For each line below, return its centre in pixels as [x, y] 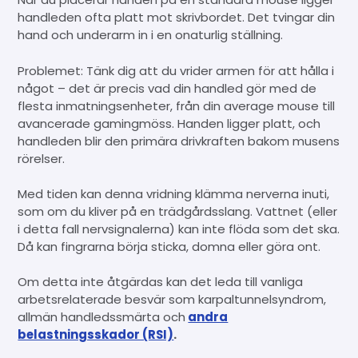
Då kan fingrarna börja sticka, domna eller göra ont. [169, 246]
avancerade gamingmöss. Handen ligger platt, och [169, 123]
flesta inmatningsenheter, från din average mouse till [177, 105]
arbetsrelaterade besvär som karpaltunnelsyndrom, [172, 300]
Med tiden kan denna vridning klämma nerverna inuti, [174, 193]
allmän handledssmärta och [102, 317]
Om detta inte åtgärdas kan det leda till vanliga [161, 282]
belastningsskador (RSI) [96, 335]
